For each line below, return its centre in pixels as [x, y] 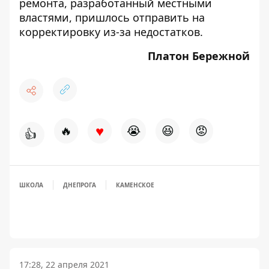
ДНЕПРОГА [80, 185]
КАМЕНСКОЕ [135, 185]
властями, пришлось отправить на [112, 17]
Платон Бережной [199, 56]
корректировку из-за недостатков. [111, 32]
